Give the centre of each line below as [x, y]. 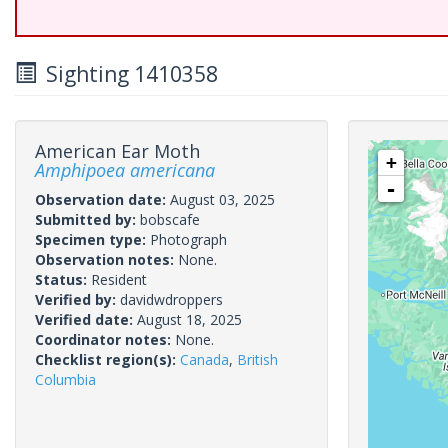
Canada [204, 359]
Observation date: [102, 199]
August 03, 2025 [222, 199]
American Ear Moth [117, 151]
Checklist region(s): [107, 359]
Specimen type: [92, 239]
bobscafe [170, 219]
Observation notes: [106, 259]
